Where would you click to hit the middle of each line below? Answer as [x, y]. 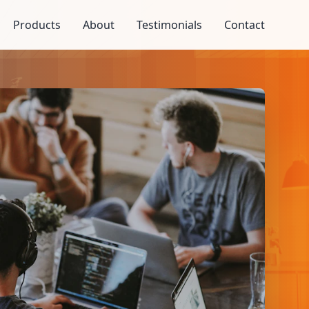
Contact [245, 25]
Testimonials [169, 25]
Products [37, 25]
